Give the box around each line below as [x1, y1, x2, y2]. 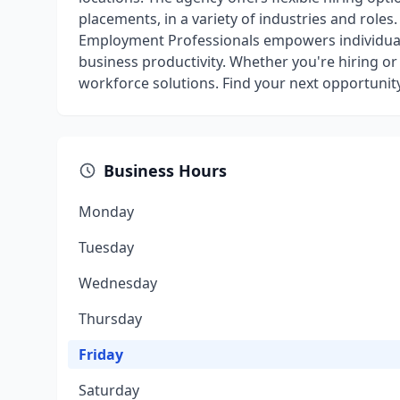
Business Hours [104, 160, 227, 181]
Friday [79, 345, 123, 364]
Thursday [79, 309, 142, 329]
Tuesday [79, 237, 134, 257]
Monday [79, 202, 134, 221]
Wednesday [79, 273, 157, 293]
